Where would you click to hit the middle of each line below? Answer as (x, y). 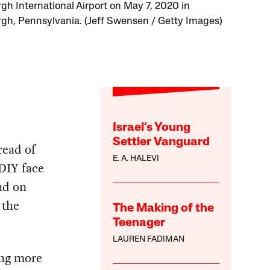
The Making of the (164, 208)
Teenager (139, 223)
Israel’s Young (152, 127)
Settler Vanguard (162, 142)
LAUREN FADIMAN (149, 239)
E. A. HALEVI (136, 159)
